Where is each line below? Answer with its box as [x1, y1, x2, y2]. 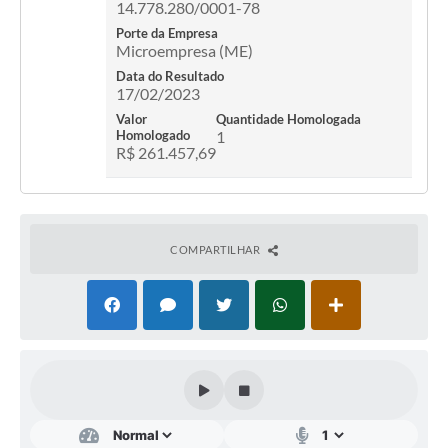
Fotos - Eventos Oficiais [20, 42, 157, 56]
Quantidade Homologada [216, 111, 361, 128]
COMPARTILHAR [170, 243, 263, 257]
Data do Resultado [116, 68, 224, 85]
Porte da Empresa [116, 25, 218, 42]
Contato [20, 3, 68, 17]
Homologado [116, 127, 190, 144]
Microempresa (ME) [116, 41, 253, 61]
